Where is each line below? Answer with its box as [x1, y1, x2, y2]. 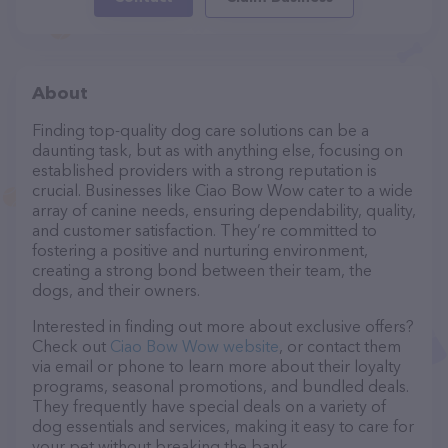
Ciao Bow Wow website [110, 336, 279, 356]
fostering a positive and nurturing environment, [32, 240, 368, 260]
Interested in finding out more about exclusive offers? [32, 316, 414, 336]
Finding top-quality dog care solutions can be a [32, 120, 369, 140]
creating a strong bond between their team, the [32, 260, 372, 280]
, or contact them [279, 336, 401, 356]
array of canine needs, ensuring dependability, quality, [32, 200, 416, 220]
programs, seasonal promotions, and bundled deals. [32, 376, 409, 396]
